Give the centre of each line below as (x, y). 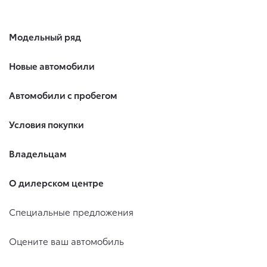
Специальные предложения (71, 212)
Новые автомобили (52, 66)
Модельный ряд (45, 37)
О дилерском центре (56, 183)
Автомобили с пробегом (63, 95)
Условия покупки (46, 124)
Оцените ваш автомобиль (66, 241)
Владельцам (38, 153)
